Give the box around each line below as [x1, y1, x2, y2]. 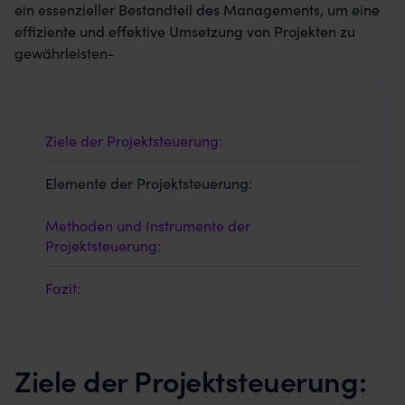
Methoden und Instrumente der [45, 215, 250, 235]
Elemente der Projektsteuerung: [45, 173, 252, 193]
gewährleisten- [14, 42, 115, 62]
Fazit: [45, 278, 80, 297]
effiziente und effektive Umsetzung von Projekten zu [14, 21, 355, 41]
